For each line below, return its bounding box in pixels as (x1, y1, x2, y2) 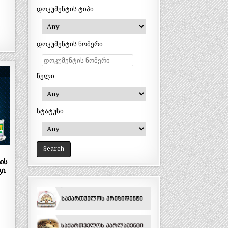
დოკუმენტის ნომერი (37, 40, 103, 48)
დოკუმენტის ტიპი (37, 5, 94, 13)
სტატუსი (37, 107, 64, 116)
